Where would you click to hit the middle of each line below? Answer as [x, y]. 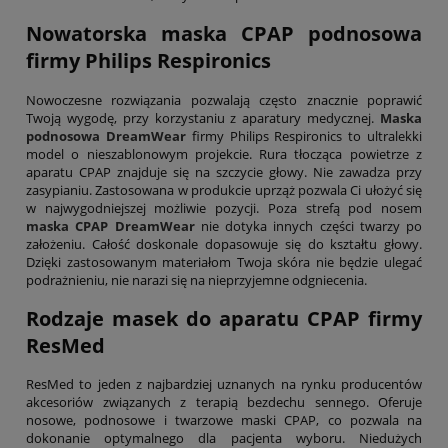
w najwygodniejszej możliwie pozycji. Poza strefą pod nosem [224, 207]
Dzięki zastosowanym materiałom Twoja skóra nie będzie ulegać [224, 261]
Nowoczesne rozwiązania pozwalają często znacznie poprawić [224, 99]
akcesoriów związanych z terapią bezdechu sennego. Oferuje [224, 401]
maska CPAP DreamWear [110, 225]
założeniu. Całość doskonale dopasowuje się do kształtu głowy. [224, 243]
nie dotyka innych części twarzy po [308, 225]
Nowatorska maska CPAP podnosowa [224, 34]
